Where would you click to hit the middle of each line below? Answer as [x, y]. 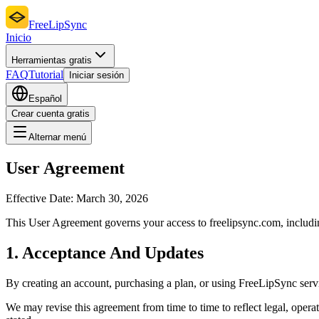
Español [45, 99]
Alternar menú [57, 137]
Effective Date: [41, 198]
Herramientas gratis [52, 60]
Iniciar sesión [96, 75]
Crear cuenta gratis [51, 114]
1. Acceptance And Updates [105, 252]
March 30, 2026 [112, 198]
